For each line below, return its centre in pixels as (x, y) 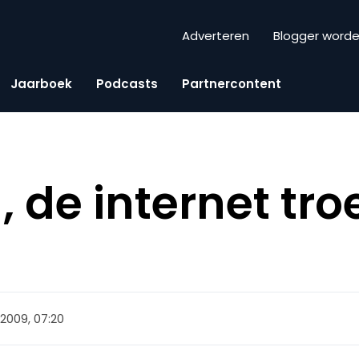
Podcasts (127, 83)
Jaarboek (41, 83)
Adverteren (216, 36)
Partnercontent (232, 83)
